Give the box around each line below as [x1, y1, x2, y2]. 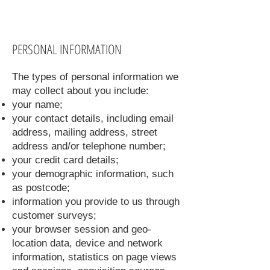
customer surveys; [12, 210, 96, 221]
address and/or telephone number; [12, 140, 166, 152]
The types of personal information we [12, 71, 178, 83]
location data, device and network [12, 237, 163, 249]
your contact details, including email [12, 113, 174, 124]
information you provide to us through [12, 196, 180, 207]
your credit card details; [12, 154, 119, 166]
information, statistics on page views [12, 251, 177, 263]
